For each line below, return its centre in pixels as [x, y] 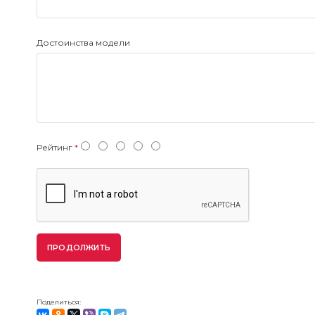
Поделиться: [59, 302]
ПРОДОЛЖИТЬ [79, 247]
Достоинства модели [83, 43]
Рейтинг [54, 148]
